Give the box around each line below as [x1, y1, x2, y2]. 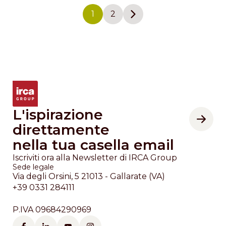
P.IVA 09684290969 [13, 204, 91, 214]
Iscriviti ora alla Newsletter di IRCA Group [13, 152, 177, 162]
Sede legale [13, 162, 54, 172]
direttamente [13, 121, 109, 138]
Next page [132, 14, 175, 24]
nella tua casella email [13, 136, 174, 153]
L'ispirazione [13, 105, 103, 123]
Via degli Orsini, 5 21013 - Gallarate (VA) [13, 171, 165, 181]
